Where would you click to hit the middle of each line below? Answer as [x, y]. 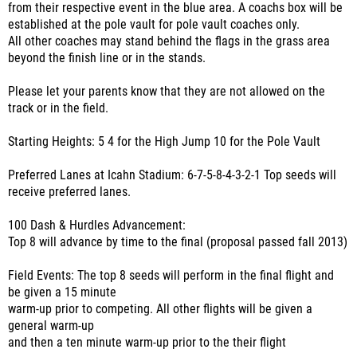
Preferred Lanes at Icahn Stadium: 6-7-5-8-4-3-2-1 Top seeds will [172, 175]
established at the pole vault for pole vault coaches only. [154, 25]
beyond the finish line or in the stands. [107, 58]
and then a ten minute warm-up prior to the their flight [147, 343]
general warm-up [51, 326]
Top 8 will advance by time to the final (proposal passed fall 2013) [178, 242]
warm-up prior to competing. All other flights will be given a [160, 309]
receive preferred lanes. [69, 192]
